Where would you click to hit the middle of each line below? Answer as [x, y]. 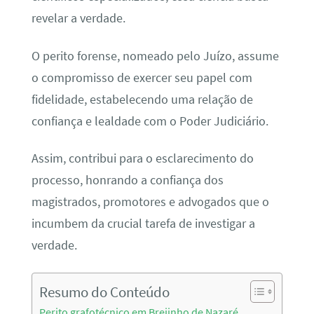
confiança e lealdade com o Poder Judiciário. [150, 121]
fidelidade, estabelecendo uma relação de [142, 99]
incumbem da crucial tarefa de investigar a [143, 224]
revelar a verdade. [78, 19]
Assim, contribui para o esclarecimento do [142, 159]
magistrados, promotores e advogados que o [150, 202]
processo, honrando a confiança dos [127, 180]
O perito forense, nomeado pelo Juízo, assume [155, 56]
